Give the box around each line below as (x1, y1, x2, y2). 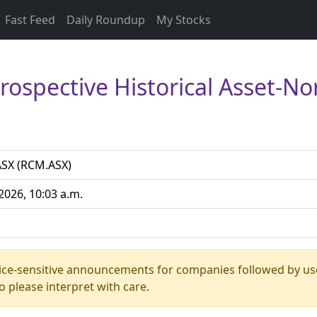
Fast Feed (5, 12, 55, 28)
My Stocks (156, 12, 211, 28)
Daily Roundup (67, 12, 145, 28)
